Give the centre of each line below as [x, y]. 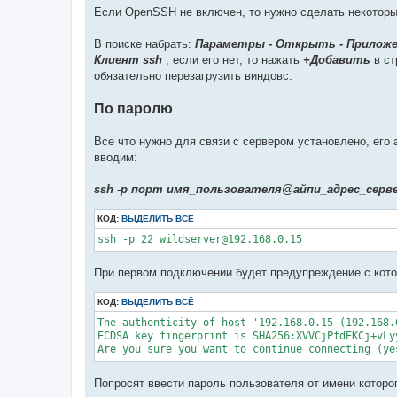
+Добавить [337, 59]
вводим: [116, 157]
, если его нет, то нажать [233, 59]
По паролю [133, 108]
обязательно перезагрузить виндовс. [193, 75]
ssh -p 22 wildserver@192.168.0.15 [200, 239]
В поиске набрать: [144, 43]
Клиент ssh [128, 59]
